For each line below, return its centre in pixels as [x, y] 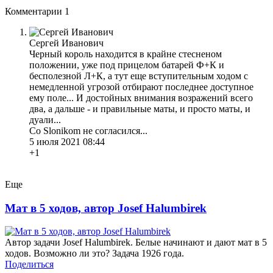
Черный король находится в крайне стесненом [126, 54]
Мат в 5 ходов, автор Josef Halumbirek [106, 208]
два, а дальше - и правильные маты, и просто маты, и [140, 108]
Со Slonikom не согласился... [88, 130]
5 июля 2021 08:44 [67, 141]
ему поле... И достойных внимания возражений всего [141, 97]
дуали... [45, 119]
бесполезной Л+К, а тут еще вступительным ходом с [139, 76]
